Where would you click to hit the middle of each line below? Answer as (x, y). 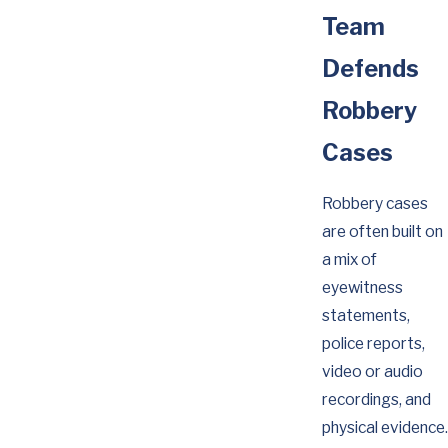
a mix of (349, 259)
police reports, (373, 343)
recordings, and (376, 399)
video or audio (372, 371)
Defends (370, 69)
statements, (365, 315)
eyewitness (362, 287)
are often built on (382, 231)
